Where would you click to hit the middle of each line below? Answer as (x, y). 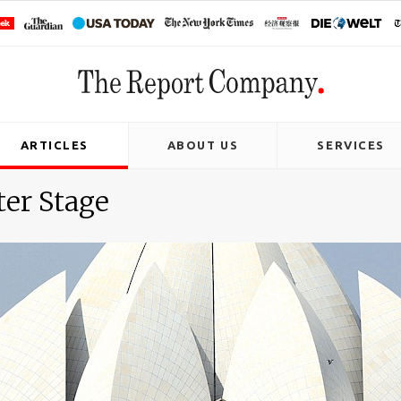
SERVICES (351, 145)
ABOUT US (203, 145)
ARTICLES (55, 145)
